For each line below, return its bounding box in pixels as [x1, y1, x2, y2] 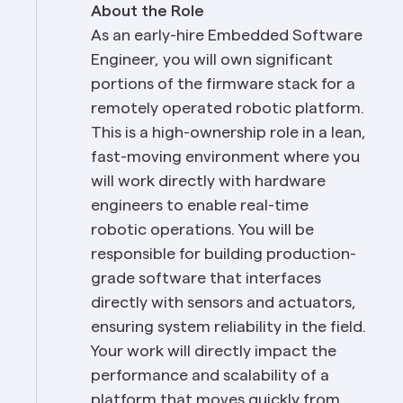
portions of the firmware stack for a [91, 76, 355, 92]
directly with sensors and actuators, [91, 294, 356, 310]
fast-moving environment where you [91, 148, 360, 165]
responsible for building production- [91, 246, 356, 262]
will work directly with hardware [91, 173, 326, 189]
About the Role [91, 3, 204, 19]
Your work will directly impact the [91, 343, 336, 359]
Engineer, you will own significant [91, 51, 333, 67]
